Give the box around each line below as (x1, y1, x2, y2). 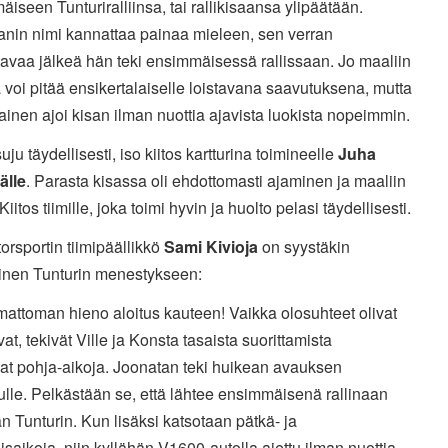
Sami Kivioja (163, 234, 258, 258)
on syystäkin (257, 234, 350, 258)
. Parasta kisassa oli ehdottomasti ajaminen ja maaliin (25, 168, 406, 192)
